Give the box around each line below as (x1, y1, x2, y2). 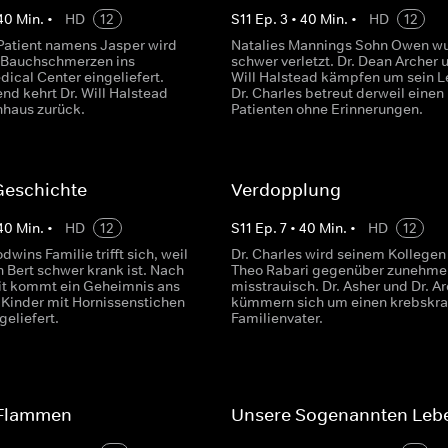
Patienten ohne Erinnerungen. (230, 100, 423, 118)
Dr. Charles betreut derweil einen (230, 84, 444, 102)
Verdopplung (230, 179, 341, 201)
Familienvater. (230, 309, 323, 327)
